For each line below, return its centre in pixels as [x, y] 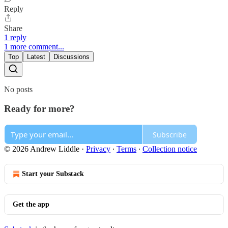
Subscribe [170, 134]
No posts [18, 89]
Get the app [31, 205]
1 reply [15, 37]
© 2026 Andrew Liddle [42, 149]
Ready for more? [39, 109]
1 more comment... [34, 46]
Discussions [72, 56]
